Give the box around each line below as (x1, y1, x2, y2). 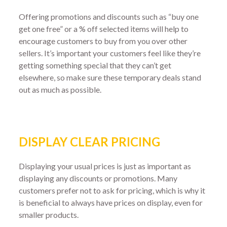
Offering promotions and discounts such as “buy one (19, 12, 199, 22)
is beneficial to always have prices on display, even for (19, 197, 203, 207)
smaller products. (19, 209, 79, 219)
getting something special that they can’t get (19, 60, 172, 70)
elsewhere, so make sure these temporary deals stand (19, 72, 202, 83)
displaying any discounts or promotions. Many (19, 173, 178, 183)
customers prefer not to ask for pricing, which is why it (19, 185, 206, 195)
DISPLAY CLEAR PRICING (19, 134, 161, 149)
